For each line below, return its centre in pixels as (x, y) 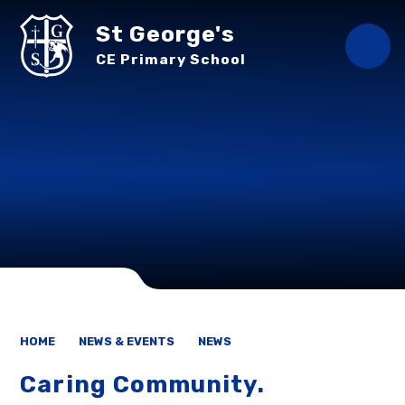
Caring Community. (143, 384)
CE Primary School (171, 59)
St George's (166, 33)
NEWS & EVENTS (127, 341)
